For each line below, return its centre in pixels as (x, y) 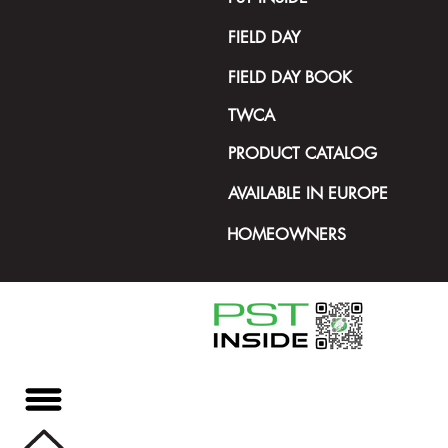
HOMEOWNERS (286, 235)
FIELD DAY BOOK (290, 78)
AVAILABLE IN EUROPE (308, 194)
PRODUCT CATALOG (302, 154)
